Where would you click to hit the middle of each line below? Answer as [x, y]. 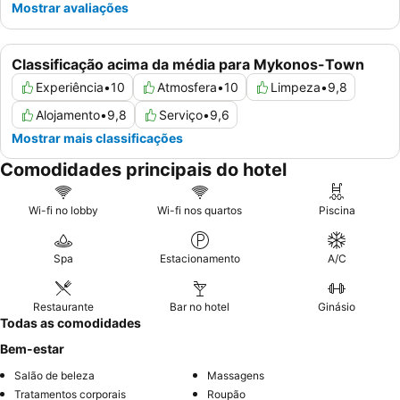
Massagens [236, 376]
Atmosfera [187, 87]
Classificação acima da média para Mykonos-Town [188, 65]
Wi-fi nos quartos [200, 211]
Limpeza [296, 87]
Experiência [70, 87]
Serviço [181, 115]
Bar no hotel [200, 307]
